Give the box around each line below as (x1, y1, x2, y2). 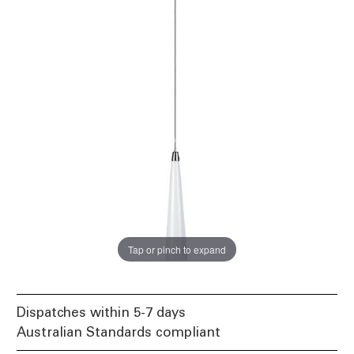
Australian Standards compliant (17, 324, 220, 341)
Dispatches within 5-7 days (17, 304, 186, 321)
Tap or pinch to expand (128, 242, 226, 256)
